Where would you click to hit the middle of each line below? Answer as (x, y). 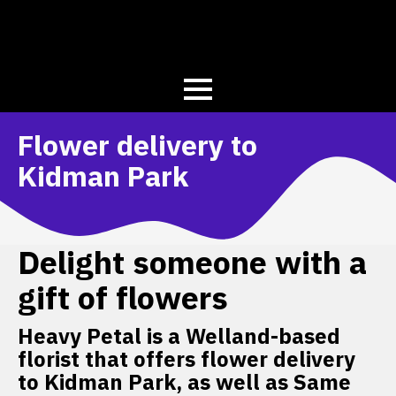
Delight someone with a (192, 263)
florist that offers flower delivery (187, 359)
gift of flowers (123, 298)
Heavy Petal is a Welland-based (179, 336)
